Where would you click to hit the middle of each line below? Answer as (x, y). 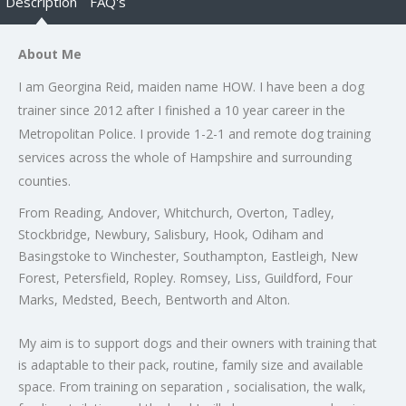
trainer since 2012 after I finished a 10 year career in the (182, 111)
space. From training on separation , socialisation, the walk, (192, 387)
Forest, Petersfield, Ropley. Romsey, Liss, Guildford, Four (185, 278)
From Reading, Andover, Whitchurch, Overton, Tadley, (176, 213)
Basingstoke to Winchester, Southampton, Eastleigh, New (188, 256)
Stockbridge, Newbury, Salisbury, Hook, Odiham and (171, 235)
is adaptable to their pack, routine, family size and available (191, 365)
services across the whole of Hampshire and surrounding (185, 158)
